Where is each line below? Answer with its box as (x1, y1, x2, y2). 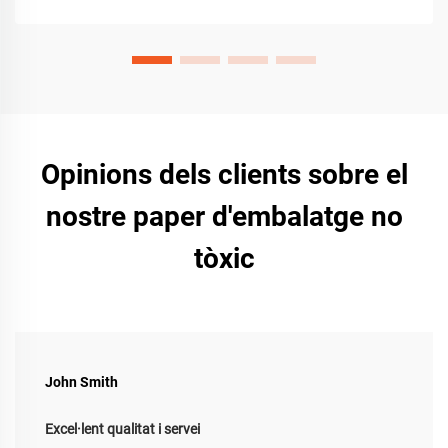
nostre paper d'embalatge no (45, 200, 403, 234)
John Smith (45, 374, 118, 391)
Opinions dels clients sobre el (40, 158, 408, 192)
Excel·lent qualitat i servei (45, 421, 200, 438)
